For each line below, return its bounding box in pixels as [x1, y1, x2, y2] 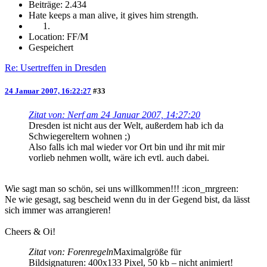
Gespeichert [29, 42, 73, 53]
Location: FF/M [29, 32, 88, 42]
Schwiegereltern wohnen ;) [29, 131, 130, 141]
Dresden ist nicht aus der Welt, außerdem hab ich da [29, 120, 223, 131]
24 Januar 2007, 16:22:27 [5, 86, 91, 96]
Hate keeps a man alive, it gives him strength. [29, 10, 198, 21]
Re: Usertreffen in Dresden [5, 63, 106, 73]
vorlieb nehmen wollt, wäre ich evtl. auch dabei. [29, 152, 209, 163]
